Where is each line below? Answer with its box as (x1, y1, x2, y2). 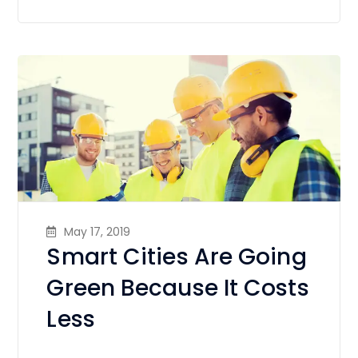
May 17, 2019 (64, 224, 131, 241)
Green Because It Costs (46, 272, 309, 304)
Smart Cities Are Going (46, 241, 307, 273)
